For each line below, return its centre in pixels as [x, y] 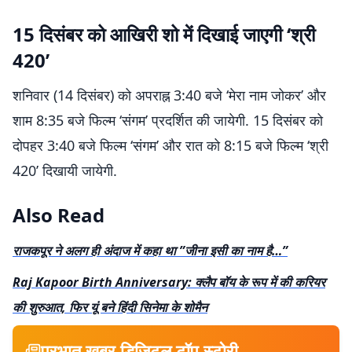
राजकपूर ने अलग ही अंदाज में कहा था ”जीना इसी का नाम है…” [150, 251]
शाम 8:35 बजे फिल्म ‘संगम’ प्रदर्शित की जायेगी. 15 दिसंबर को [168, 120]
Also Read [59, 215]
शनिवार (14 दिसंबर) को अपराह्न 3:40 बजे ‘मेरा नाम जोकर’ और [169, 95]
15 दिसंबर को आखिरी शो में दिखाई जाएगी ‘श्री [164, 34]
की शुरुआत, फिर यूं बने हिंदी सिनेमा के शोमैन [110, 307]
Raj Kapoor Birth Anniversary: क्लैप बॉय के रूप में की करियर [169, 282]
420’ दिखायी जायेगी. [65, 170]
